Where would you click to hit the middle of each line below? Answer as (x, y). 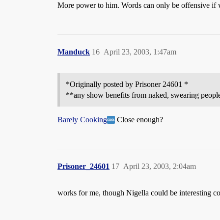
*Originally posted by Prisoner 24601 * (127, 84)
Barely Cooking (82, 120)
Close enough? (139, 120)
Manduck (74, 52)
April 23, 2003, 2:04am (160, 166)
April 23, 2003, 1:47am (140, 52)
